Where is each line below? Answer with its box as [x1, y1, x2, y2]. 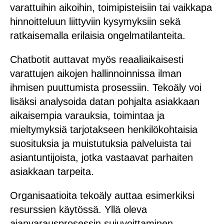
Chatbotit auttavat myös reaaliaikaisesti [10, 53, 183, 65]
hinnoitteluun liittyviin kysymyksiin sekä [10, 15, 180, 27]
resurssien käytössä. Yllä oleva [10, 203, 147, 215]
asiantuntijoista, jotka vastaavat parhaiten [10, 151, 193, 163]
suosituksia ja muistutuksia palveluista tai [10, 137, 191, 149]
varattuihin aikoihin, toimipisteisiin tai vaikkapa [10, 1, 212, 13]
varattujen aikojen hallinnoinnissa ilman [10, 67, 181, 79]
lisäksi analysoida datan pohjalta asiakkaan [10, 95, 199, 107]
